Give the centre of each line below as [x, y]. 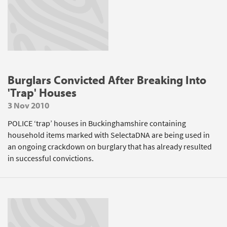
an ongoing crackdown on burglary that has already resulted [110, 147]
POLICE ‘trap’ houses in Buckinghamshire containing [97, 123]
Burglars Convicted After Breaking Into [107, 80]
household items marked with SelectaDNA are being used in [109, 135]
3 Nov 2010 [28, 105]
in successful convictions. [51, 158]
